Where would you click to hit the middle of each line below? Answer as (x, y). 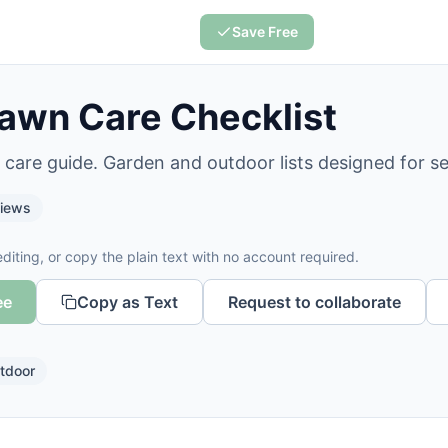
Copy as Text (127, 302)
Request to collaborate (314, 302)
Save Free (264, 31)
